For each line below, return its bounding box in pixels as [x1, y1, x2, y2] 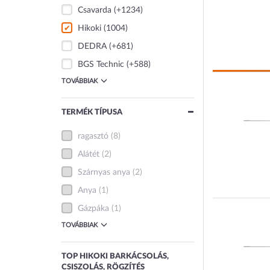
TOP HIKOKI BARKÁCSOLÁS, [61, 253, 169, 260]
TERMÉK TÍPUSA [61, 108, 122, 116]
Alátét [78, 150, 100, 159]
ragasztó [78, 132, 109, 140]
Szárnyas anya [78, 168, 131, 177]
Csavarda [78, 6, 112, 14]
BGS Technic [78, 60, 125, 69]
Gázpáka [78, 204, 110, 213]
